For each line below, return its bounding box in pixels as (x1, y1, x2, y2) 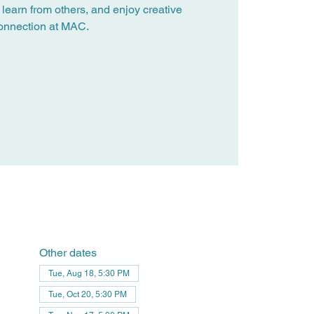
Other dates (39, 245, 97, 259)
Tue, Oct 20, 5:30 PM (48, 289, 127, 299)
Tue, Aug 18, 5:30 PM (48, 268, 130, 278)
